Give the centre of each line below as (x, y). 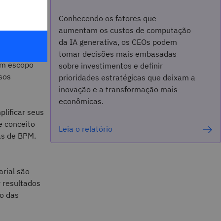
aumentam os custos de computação (125, 30)
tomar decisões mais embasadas (117, 54)
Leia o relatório (85, 129)
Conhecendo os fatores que (107, 18)
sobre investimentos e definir (110, 66)
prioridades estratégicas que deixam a (127, 77)
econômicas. (81, 101)
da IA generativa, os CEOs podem (118, 42)
